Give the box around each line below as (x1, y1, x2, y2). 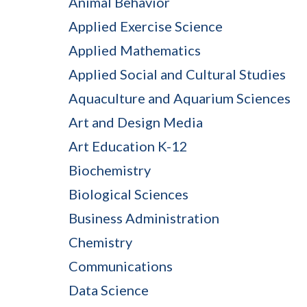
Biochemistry (69, 161, 151, 178)
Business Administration (69, 209, 219, 226)
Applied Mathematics (69, 41, 201, 58)
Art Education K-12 (69, 137, 188, 154)
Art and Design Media (69, 113, 203, 130)
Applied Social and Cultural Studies (69, 65, 286, 82)
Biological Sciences (69, 185, 188, 202)
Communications (69, 257, 173, 274)
